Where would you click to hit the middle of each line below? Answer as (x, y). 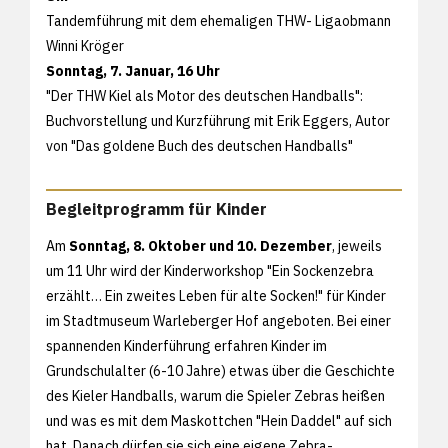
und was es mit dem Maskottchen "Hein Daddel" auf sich (219, 420)
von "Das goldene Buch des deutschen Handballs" (199, 145)
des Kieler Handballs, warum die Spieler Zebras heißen (215, 395)
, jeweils (357, 245)
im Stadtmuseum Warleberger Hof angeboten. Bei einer (218, 320)
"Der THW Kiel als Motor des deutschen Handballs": (204, 95)
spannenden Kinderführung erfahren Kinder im (186, 345)
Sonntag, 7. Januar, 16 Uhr (133, 70)
